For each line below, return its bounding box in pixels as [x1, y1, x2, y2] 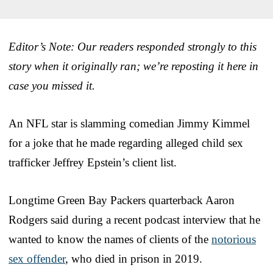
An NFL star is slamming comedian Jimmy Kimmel [9, 116, 250, 130]
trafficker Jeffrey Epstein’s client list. [9, 155, 177, 169]
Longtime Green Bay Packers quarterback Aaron [9, 193, 235, 207]
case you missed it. [9, 79, 95, 92]
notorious [211, 232, 256, 246]
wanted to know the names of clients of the [9, 232, 211, 246]
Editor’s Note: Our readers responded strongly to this [9, 40, 257, 53]
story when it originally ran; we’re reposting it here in [9, 59, 258, 73]
